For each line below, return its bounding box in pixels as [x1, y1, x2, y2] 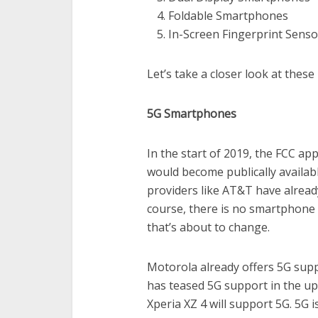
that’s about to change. [147, 219, 270, 235]
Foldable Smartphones [168, 8, 288, 23]
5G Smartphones [147, 106, 236, 121]
